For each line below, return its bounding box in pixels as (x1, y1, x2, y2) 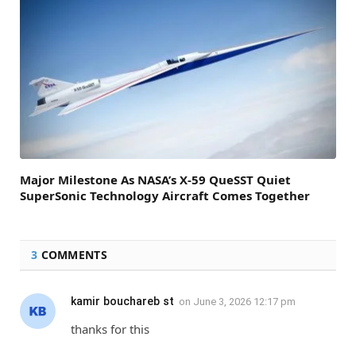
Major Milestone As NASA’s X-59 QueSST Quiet (20, 172, 291, 188)
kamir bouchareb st (71, 295, 174, 308)
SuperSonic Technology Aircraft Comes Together (20, 188, 310, 204)
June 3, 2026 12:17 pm (193, 296, 296, 308)
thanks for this (71, 321, 149, 338)
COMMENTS (37, 247, 107, 263)
